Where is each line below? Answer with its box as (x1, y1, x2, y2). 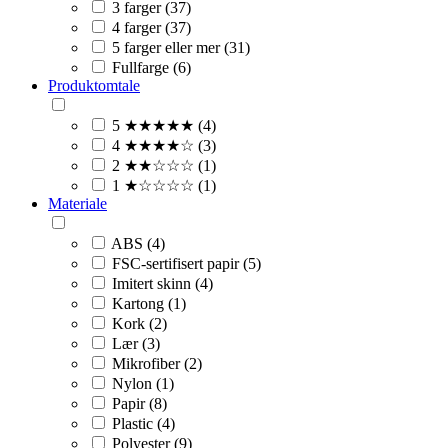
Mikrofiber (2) (112, 354, 202, 372)
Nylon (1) (112, 374, 174, 392)
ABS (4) (111, 234, 165, 252)
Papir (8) (112, 394, 167, 412)
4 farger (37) (112, 18, 191, 36)
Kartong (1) (112, 294, 186, 312)
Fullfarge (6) (112, 58, 191, 76)
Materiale (48, 194, 107, 212)
